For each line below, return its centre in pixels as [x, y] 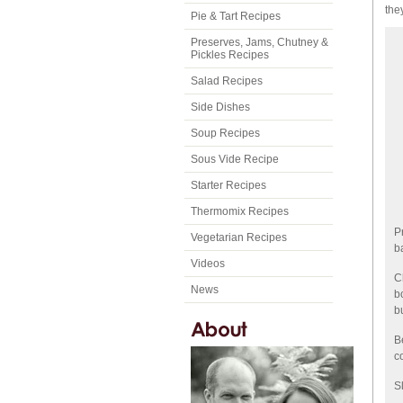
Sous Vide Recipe [235, 159]
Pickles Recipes [230, 55]
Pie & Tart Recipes [236, 16]
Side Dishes [220, 107]
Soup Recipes [225, 133]
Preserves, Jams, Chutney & [260, 42]
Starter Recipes [228, 185]
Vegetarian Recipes [239, 237]
